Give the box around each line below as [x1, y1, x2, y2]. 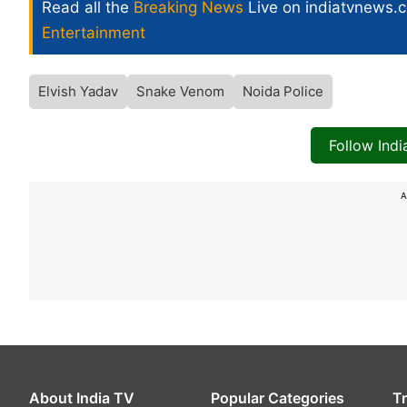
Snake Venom [136, 83, 224, 101]
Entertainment [42, 24, 145, 43]
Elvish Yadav [38, 83, 118, 101]
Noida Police [243, 83, 323, 101]
